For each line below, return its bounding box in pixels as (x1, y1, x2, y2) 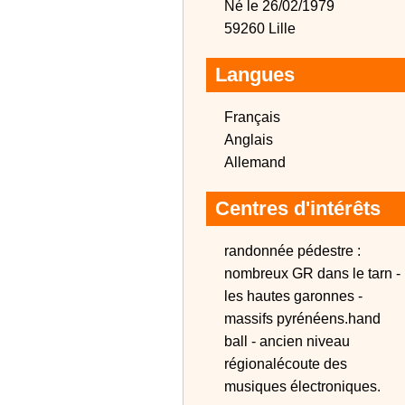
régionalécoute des (224, 356, 347, 372)
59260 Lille (224, 21, 296, 36)
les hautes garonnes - (224, 288, 363, 304)
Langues (215, 63, 295, 86)
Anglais (224, 132, 273, 147)
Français (224, 109, 280, 125)
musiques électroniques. (224, 379, 381, 394)
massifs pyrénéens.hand (224, 311, 381, 326)
